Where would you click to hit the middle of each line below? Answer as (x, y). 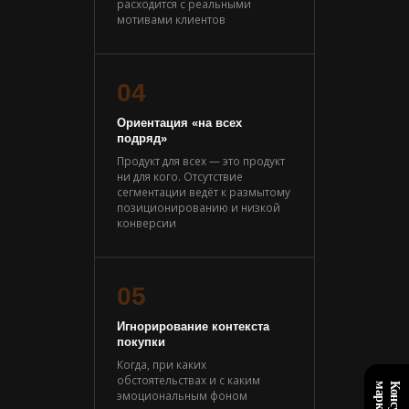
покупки (141, 341)
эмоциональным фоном (182, 395)
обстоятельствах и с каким (189, 379)
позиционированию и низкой (199, 207)
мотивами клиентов (171, 19)
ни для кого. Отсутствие (180, 176)
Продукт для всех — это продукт (201, 160)
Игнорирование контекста (193, 326)
